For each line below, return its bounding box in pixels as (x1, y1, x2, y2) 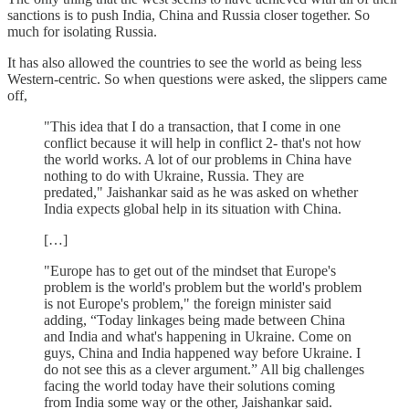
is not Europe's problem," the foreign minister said (44, 295, 331, 311)
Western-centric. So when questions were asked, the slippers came (7, 70, 387, 87)
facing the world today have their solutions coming (44, 377, 335, 393)
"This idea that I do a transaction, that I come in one (44, 118, 341, 134)
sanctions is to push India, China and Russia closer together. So (7, 6, 370, 23)
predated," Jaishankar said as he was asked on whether (44, 184, 358, 200)
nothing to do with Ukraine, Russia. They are (44, 167, 304, 184)
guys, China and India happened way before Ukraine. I (44, 344, 361, 361)
